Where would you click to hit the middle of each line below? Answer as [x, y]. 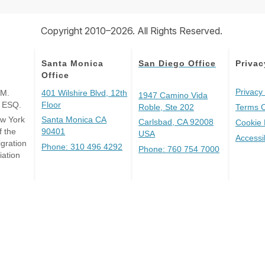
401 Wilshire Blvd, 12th [85, 93]
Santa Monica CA [74, 119]
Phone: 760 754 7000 [179, 149]
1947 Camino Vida [173, 95]
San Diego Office [177, 63]
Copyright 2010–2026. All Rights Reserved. [132, 30]
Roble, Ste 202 [167, 107]
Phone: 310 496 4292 [82, 146]
